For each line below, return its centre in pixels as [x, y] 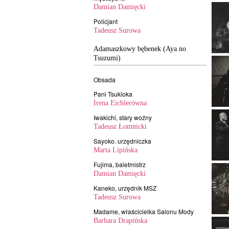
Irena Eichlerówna [120, 103]
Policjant [106, 21]
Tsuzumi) [107, 58]
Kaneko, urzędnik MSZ [125, 188]
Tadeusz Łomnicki [120, 127]
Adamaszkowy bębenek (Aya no [140, 49]
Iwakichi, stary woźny [123, 117]
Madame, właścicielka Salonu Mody [144, 211]
